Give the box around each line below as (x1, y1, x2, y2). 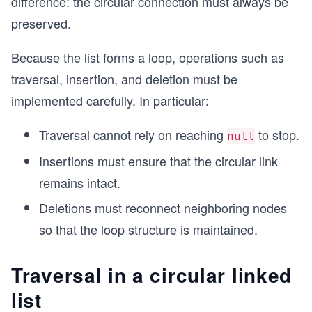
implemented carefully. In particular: (11, 91, 209, 109)
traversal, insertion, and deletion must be (11, 70, 237, 88)
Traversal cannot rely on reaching (39, 125, 227, 143)
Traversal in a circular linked (11, 260, 292, 289)
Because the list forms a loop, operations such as (11, 48, 284, 66)
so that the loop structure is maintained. (39, 220, 258, 238)
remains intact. (39, 173, 120, 192)
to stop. (255, 125, 299, 143)
